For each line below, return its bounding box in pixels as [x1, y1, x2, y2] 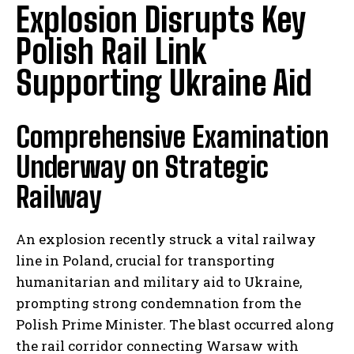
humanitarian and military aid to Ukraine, [16, 273, 302, 292]
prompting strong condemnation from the [16, 294, 301, 313]
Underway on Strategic [16, 150, 269, 185]
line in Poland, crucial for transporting [16, 251, 275, 270]
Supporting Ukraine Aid [16, 63, 312, 104]
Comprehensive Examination [16, 120, 329, 155]
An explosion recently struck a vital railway [16, 230, 316, 249]
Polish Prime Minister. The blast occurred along [16, 315, 334, 334]
